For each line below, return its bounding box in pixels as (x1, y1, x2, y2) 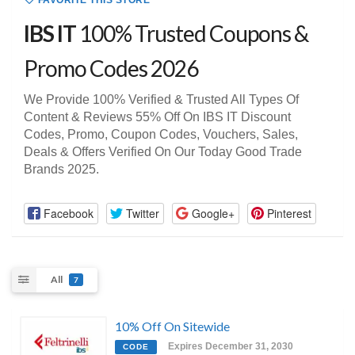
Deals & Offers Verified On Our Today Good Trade (24, 145, 302, 159)
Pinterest (266, 204, 311, 221)
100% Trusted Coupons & (76, 20, 308, 48)
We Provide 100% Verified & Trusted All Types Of (24, 93, 299, 107)
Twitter (125, 204, 159, 221)
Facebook (43, 204, 94, 221)
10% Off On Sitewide (115, 318, 230, 334)
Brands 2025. (24, 162, 99, 177)
